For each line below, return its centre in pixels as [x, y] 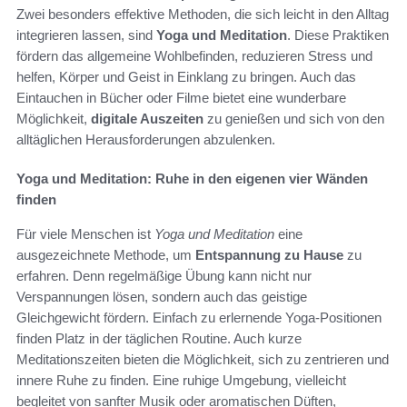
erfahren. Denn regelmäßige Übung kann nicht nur [164, 276]
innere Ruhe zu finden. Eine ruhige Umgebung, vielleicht [181, 381]
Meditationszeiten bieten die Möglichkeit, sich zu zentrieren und [203, 360]
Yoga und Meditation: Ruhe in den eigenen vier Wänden [192, 179]
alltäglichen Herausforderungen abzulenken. [146, 140]
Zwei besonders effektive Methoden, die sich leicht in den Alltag [203, 15]
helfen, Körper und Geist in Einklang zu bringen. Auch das [186, 77]
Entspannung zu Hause [269, 255]
